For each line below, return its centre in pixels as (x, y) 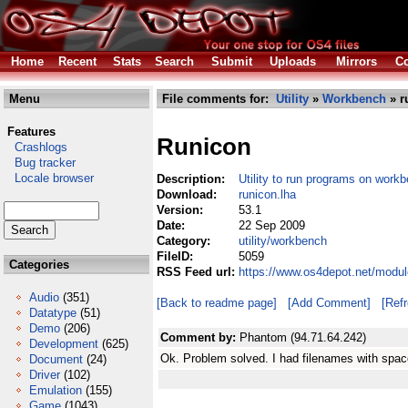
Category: (185, 241)
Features (31, 132)
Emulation (56, 390)
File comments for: (217, 99)
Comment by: (200, 337)
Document (56, 359)
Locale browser (49, 178)
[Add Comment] (329, 303)
